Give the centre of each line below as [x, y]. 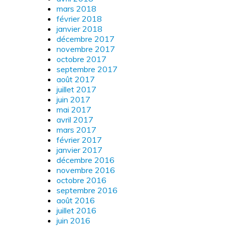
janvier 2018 [79, 29]
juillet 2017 [76, 89]
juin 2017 [73, 99]
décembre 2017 [86, 39]
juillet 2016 [76, 210]
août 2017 [76, 79]
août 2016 [76, 200]
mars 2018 [76, 8]
